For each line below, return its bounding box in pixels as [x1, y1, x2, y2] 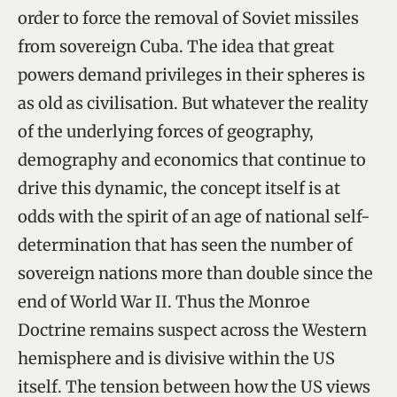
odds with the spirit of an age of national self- [18, 206, 370, 227]
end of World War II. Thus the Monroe [18, 291, 310, 312]
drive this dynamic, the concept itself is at [18, 177, 340, 198]
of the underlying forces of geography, [18, 121, 314, 142]
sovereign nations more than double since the [18, 262, 373, 284]
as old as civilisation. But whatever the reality [18, 92, 369, 113]
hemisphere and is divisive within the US [18, 347, 335, 369]
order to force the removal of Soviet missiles [18, 7, 359, 28]
